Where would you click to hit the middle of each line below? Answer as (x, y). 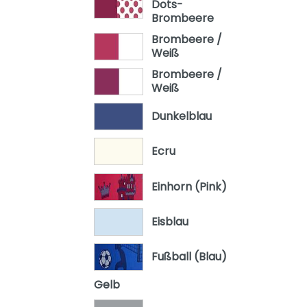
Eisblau (170, 221)
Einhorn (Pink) (189, 186)
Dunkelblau (181, 116)
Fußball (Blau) (189, 257)
